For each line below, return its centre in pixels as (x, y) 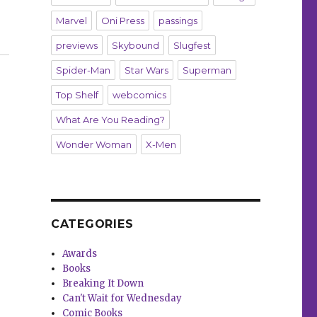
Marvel (71, 21)
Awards (80, 254)
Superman (207, 70)
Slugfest (192, 46)
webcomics (139, 95)
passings (178, 21)
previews (76, 46)
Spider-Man (83, 70)
